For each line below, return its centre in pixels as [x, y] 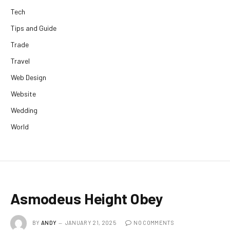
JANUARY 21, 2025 [90, 223]
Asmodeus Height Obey [87, 199]
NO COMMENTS [154, 223]
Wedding [24, 110]
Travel [20, 61]
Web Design [28, 78]
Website [23, 94]
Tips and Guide [34, 28]
